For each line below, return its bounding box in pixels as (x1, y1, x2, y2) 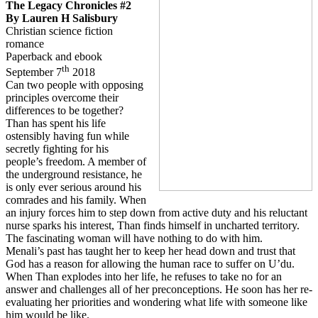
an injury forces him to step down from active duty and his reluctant (6, 207, 307, 219)
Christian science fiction (6, 24, 113, 37)
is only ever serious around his (6, 181, 141, 194)
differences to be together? (6, 104, 124, 117)
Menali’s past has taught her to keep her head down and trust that (6, 245, 295, 258)
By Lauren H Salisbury (6, 11, 118, 24)
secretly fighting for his (6, 143, 109, 155)
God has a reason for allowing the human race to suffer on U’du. (6, 258, 295, 270)
